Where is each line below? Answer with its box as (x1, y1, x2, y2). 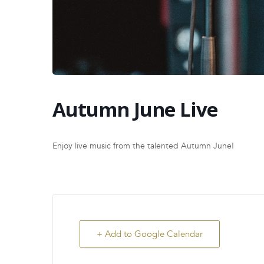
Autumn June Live (52, 96, 217, 123)
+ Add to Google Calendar (97, 228, 203, 240)
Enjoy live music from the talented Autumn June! (52, 140, 234, 152)
